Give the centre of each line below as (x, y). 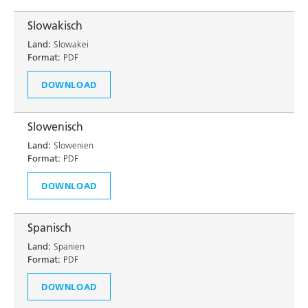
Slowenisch (55, 126)
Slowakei (70, 44)
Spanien (68, 246)
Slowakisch (55, 25)
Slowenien (72, 145)
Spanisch (49, 228)
